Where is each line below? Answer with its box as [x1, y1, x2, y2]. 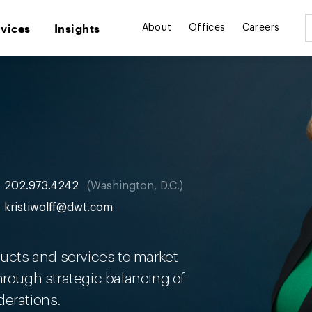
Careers [242, 23, 280, 33]
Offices [188, 23, 226, 33]
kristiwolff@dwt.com [4, 202, 113, 213]
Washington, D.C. [91, 180, 180, 192]
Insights [54, 21, 100, 35]
